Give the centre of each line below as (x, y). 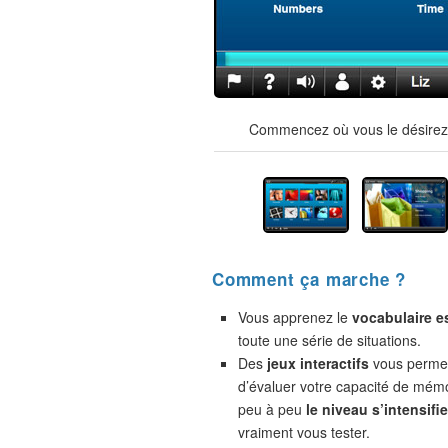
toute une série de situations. (329, 340)
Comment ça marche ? (309, 279)
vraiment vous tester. (304, 432)
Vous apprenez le (295, 317)
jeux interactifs (318, 363)
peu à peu (272, 409)
